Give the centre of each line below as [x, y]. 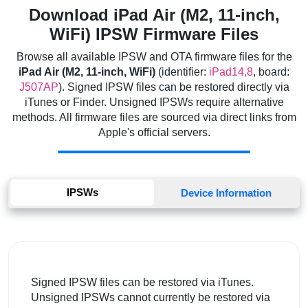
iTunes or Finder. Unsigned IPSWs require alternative [154, 102]
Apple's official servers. [154, 132]
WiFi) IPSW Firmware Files [154, 34]
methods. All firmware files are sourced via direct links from [154, 117]
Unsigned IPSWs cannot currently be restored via [151, 297]
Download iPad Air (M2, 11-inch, [154, 14]
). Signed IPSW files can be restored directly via [174, 87]
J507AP [38, 87]
